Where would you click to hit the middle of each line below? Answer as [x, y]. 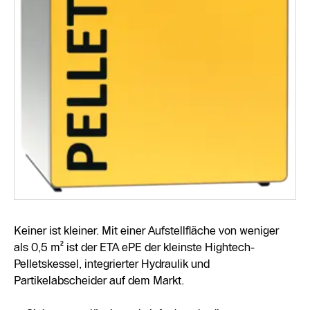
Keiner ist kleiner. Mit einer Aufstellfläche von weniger [146, 230]
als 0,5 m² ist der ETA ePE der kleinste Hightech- [134, 247]
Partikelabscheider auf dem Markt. [99, 280]
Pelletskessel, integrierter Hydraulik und [112, 263]
